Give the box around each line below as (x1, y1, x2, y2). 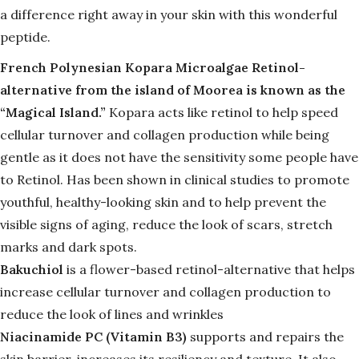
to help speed (256, 104, 338, 121)
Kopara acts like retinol (109, 104, 252, 121)
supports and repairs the (190, 329, 344, 345)
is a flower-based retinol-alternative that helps (67, 261, 355, 278)
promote (294, 171, 349, 188)
